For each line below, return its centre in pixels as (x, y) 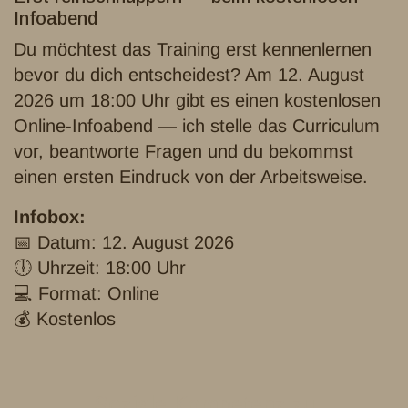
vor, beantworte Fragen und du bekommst (184, 151)
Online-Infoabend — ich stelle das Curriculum (197, 125)
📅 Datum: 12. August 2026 (124, 242)
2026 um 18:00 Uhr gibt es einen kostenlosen (197, 100)
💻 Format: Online (87, 293)
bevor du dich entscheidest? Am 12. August (189, 74)
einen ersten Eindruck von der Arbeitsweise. (191, 176)
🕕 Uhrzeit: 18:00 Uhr (100, 267)
